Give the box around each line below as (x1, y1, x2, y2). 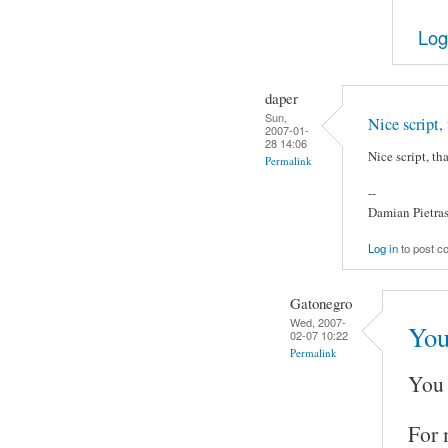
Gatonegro (290, 292, 352, 313)
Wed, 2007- (290, 313, 346, 330)
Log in (368, 240, 398, 257)
